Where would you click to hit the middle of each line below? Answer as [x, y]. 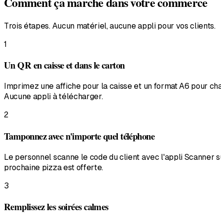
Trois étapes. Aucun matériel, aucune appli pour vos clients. [110, 26]
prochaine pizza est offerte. [54, 167]
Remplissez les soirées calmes [56, 207]
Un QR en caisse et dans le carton [64, 65]
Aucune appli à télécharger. [54, 97]
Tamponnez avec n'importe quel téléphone [79, 136]
